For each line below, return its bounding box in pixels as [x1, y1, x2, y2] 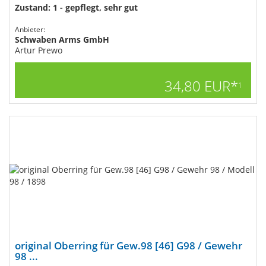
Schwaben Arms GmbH [15, 34, 109, 45]
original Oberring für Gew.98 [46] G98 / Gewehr [15, 239, 242, 252]
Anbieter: [15, 24, 45, 34]
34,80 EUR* [164, 76, 238, 96]
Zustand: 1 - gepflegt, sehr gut [15, 2, 138, 13]
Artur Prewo [15, 45, 62, 56]
